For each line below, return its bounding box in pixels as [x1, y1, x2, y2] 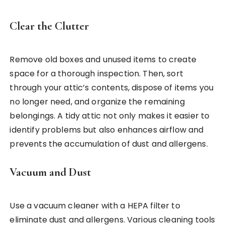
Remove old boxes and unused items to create [10, 54, 196, 66]
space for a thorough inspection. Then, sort [10, 68, 183, 80]
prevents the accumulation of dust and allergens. [10, 138, 208, 150]
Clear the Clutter [10, 19, 89, 34]
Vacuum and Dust [10, 165, 91, 180]
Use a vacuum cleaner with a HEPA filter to [10, 200, 180, 212]
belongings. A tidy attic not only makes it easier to [10, 110, 210, 122]
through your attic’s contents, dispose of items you [10, 82, 214, 94]
